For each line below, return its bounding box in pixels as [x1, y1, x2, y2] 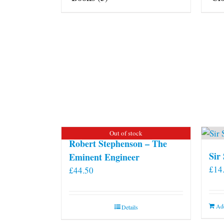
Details [121, 202, 138, 211]
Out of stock [109, 128, 142, 137]
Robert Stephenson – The [69, 136, 167, 150]
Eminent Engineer [69, 150, 139, 163]
